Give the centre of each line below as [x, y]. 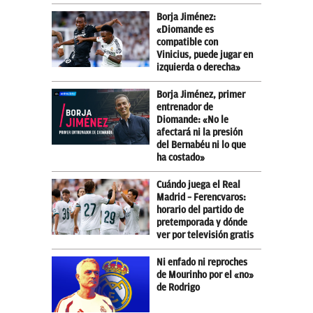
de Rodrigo [178, 287]
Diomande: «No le [192, 119]
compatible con [187, 42]
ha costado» [181, 157]
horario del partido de [200, 210]
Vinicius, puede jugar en [205, 54]
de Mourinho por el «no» [205, 275]
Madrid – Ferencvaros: [201, 197]
